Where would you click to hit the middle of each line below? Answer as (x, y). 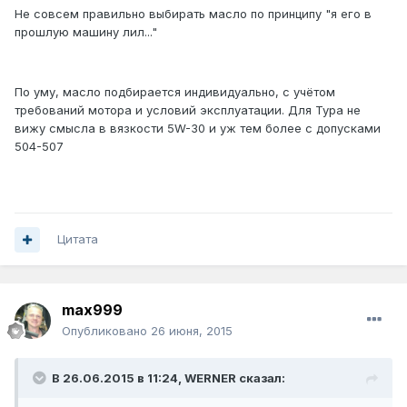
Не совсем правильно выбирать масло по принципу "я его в (193, 14)
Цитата (78, 239)
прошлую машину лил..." (86, 32)
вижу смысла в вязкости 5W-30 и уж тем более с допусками (198, 129)
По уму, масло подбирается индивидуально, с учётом (175, 92)
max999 (92, 310)
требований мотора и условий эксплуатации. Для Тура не (188, 110)
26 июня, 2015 (192, 331)
